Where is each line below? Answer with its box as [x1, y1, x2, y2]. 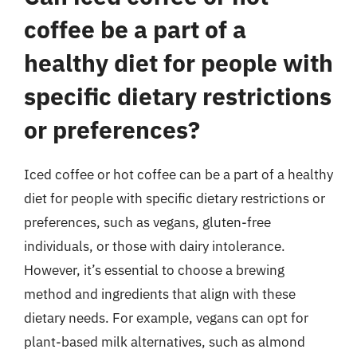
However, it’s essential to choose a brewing [24, 261, 284, 279]
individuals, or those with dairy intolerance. [24, 237, 285, 255]
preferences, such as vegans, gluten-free [24, 213, 271, 231]
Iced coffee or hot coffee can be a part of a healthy [24, 165, 333, 183]
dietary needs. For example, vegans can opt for [24, 308, 308, 327]
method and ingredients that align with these [24, 284, 296, 303]
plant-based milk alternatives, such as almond [24, 332, 305, 351]
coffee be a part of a [24, 13, 246, 45]
